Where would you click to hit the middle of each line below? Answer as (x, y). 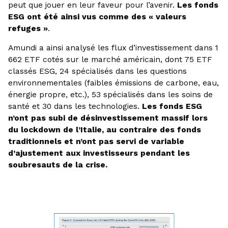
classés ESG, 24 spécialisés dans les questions (97, 71)
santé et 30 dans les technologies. (75, 106)
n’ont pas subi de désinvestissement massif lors (108, 118)
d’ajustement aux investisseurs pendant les (99, 153)
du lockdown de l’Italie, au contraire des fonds (104, 130)
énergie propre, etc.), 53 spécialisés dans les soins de (110, 95)
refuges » (28, 28)
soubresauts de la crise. (58, 165)
